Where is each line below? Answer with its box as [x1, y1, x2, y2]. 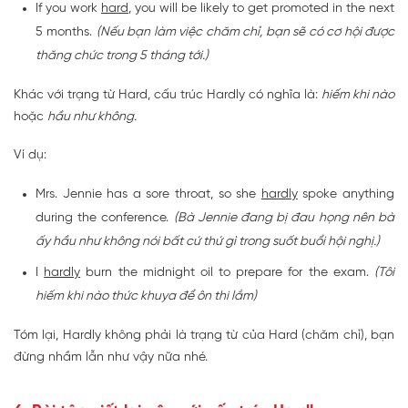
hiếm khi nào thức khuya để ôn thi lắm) [36, 290, 257, 304]
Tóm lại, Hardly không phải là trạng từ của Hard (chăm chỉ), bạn [14, 329, 394, 343]
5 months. [36, 25, 97, 40]
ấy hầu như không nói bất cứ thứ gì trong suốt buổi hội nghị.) [36, 235, 380, 250]
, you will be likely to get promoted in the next [128, 2, 394, 16]
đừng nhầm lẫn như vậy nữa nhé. [14, 351, 208, 365]
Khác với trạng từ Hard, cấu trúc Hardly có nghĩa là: [14, 88, 321, 103]
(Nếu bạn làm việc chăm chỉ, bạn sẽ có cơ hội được [96, 25, 395, 40]
